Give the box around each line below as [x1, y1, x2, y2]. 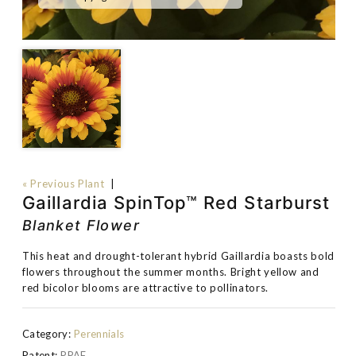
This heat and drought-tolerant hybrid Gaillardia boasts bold [22, 250, 335, 262]
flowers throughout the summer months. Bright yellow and [22, 265, 319, 278]
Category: [22, 327, 71, 340]
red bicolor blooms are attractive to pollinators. [22, 281, 269, 294]
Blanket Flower [22, 217, 140, 234]
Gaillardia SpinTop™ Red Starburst [22, 192, 331, 213]
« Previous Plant [22, 177, 105, 190]
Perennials [73, 327, 125, 340]
